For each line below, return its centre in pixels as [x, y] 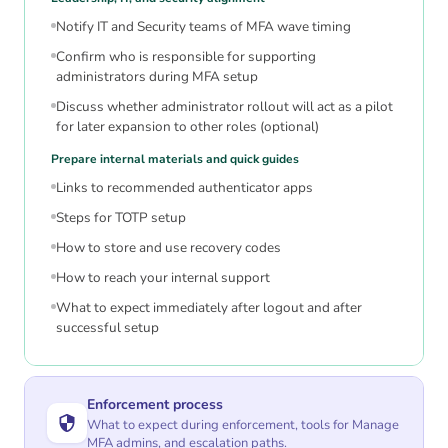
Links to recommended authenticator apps [184, 188]
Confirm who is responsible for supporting [186, 57]
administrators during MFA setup [157, 77]
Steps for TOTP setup [121, 218]
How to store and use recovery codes [168, 248]
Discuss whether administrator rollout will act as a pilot [224, 107]
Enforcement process [155, 405]
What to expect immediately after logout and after [209, 308]
